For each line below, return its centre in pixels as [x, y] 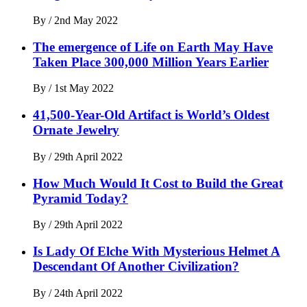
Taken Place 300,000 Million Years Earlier [151, 62]
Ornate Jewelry [76, 130]
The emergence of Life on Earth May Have [153, 47]
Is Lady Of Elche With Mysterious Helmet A [157, 251]
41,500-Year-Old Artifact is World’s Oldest [151, 115]
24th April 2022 [88, 293]
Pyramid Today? [81, 198]
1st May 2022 [84, 88]
